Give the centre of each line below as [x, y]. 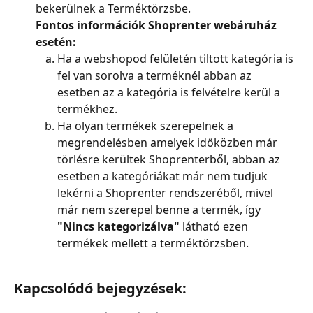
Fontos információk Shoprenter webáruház [158, 26]
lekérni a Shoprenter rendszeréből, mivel [167, 193]
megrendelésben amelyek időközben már [169, 143]
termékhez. [87, 109]
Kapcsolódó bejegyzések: [100, 289]
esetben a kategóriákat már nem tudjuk [164, 176]
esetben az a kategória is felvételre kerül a [170, 93]
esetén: [56, 42]
